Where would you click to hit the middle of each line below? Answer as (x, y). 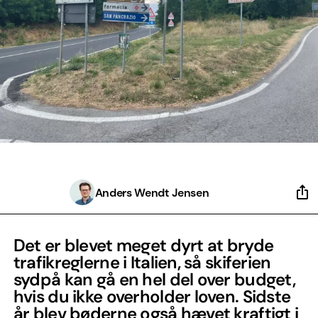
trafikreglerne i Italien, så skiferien (142, 262)
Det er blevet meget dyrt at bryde (143, 245)
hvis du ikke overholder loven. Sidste (152, 296)
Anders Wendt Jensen (152, 192)
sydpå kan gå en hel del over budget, (154, 279)
